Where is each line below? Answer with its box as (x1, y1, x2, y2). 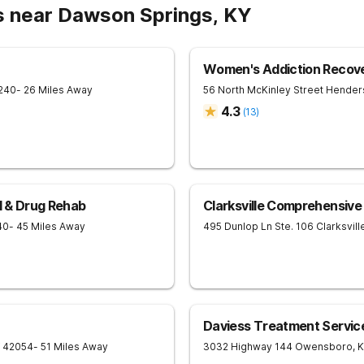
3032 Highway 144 (203, 340, 292, 353)
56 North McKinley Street (203, 84, 323, 96)
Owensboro (295, 340, 353, 353)
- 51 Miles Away (33, 340, 108, 353)
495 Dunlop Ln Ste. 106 (203, 220, 314, 232)
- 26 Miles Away (16, 84, 93, 96)
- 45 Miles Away (9, 220, 85, 232)
